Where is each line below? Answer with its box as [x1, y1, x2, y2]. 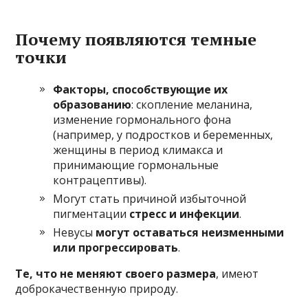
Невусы [53, 225, 93, 240]
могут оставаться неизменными [93, 225, 285, 240]
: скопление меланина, [131, 97, 253, 112]
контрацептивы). [53, 173, 147, 188]
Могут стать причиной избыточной [53, 191, 247, 206]
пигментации [53, 206, 130, 221]
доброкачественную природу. [15, 281, 179, 296]
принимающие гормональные [53, 157, 219, 173]
